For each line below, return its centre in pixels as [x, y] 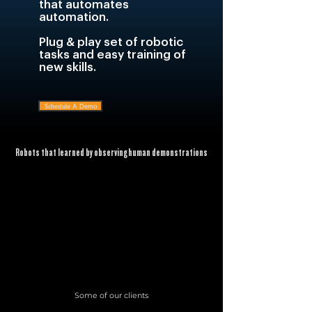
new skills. [68, 67]
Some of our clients [111, 295]
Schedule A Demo [70, 106]
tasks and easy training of [112, 55]
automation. [76, 17]
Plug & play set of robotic [111, 42]
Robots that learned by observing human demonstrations [111, 153]
